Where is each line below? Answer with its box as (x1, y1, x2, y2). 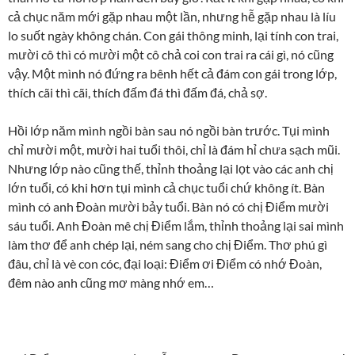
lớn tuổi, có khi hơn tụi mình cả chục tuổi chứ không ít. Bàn (8, 179, 325, 195)
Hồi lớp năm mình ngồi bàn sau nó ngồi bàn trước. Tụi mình (8, 122, 330, 138)
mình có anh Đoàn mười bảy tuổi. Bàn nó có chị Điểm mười (8, 198, 329, 214)
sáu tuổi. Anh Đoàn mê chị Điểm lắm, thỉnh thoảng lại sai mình (8, 217, 344, 233)
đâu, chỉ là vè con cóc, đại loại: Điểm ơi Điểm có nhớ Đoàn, (8, 255, 322, 271)
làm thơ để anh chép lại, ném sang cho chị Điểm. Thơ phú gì (8, 236, 327, 252)
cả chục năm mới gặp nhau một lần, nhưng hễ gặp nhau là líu (8, 8, 336, 24)
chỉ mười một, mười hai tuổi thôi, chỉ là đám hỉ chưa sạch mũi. (8, 141, 340, 157)
